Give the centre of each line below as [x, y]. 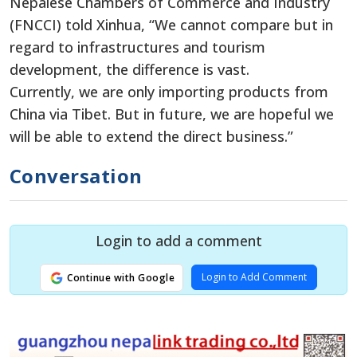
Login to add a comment [178, 240]
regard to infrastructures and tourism [137, 47]
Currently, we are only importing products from [169, 91]
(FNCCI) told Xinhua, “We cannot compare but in [171, 24]
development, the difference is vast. [129, 69]
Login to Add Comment [255, 277]
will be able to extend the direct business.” [151, 136]
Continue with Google [120, 277]
